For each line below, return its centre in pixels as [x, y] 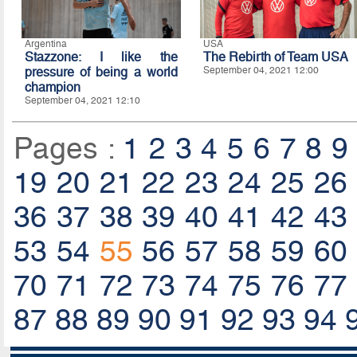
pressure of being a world [101, 73]
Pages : [68, 149]
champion [52, 88]
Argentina [45, 44]
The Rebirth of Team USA [275, 57]
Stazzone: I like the [101, 57]
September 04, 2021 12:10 [82, 101]
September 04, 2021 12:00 [261, 71]
